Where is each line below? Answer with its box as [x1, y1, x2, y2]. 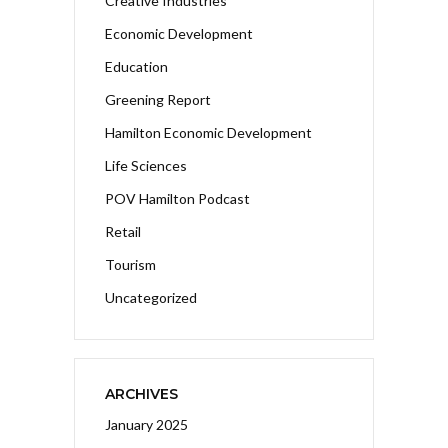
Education [105, 57, 168, 75]
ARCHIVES [105, 384, 178, 403]
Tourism [105, 255, 156, 273]
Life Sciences [105, 156, 187, 174]
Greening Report [105, 90, 211, 108]
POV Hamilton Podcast [105, 189, 250, 207]
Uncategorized [105, 288, 197, 306]
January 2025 [105, 415, 188, 433]
